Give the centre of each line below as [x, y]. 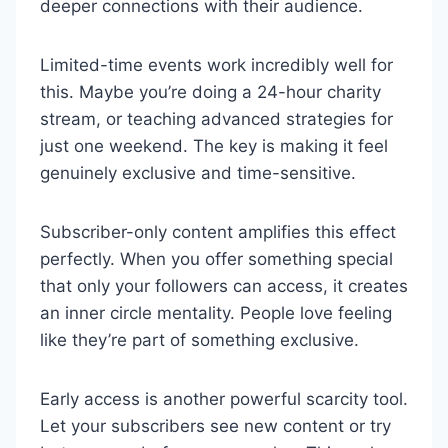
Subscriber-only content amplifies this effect [218, 232]
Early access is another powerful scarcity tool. [224, 399]
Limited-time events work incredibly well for [216, 65]
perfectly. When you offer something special [216, 259]
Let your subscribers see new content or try [215, 426]
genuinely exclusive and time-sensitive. [198, 173]
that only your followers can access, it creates [224, 286]
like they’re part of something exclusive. [199, 340]
